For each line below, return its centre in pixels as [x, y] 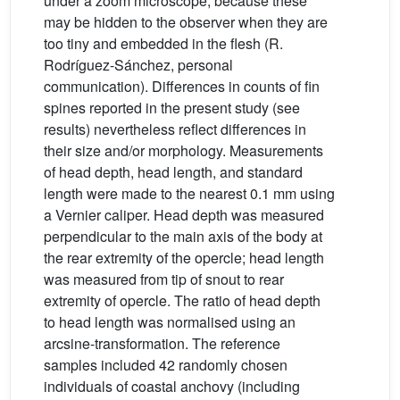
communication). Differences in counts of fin [182, 86]
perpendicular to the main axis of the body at [183, 236]
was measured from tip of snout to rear [164, 279]
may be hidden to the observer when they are [186, 21]
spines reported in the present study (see [172, 107]
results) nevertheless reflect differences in [175, 129]
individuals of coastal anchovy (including [172, 386]
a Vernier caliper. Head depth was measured [184, 214]
